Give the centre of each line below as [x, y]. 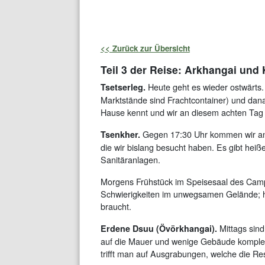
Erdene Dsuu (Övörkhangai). [159, 229]
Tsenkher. [120, 135]
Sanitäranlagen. [130, 160]
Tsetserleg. [123, 87]
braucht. [116, 206]
